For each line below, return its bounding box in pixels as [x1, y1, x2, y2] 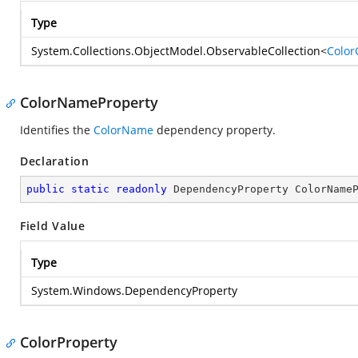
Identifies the [20, 122, 93, 137]
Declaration [20, 153, 89, 169]
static [71, 183, 109, 195]
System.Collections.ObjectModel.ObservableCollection [31, 43, 320, 58]
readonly [116, 183, 167, 195]
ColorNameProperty [20, 93, 158, 112]
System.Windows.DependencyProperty [31, 283, 237, 298]
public [26, 183, 65, 195]
